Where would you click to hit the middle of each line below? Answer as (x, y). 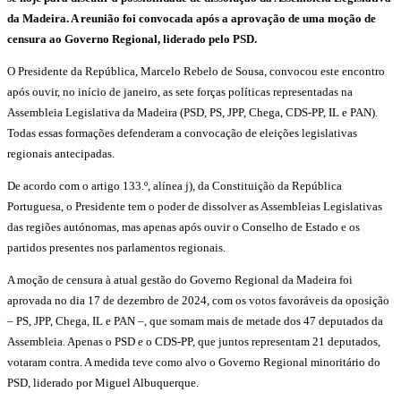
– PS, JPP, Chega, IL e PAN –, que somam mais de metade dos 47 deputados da (195, 321)
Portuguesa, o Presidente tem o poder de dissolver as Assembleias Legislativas (195, 207)
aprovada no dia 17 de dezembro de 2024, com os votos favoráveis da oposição (198, 301)
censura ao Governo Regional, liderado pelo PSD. (132, 39)
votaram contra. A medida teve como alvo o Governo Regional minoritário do (194, 363)
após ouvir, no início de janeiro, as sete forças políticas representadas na (180, 92)
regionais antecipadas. (61, 154)
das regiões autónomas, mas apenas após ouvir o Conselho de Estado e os (183, 227)
